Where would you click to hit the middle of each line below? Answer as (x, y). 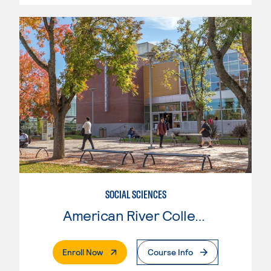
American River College (200, 215)
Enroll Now (83, 252)
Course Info (170, 252)
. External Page (130, 252)
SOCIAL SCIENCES (135, 195)
